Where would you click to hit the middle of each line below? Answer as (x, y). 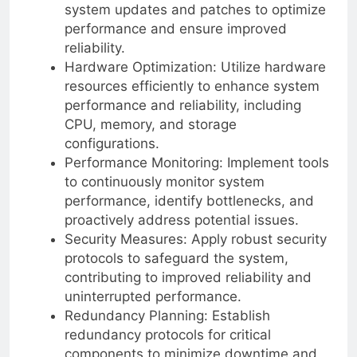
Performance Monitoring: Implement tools (196, 162)
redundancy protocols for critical (167, 334)
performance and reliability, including (182, 105)
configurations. (112, 143)
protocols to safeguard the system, (176, 258)
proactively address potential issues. (181, 220)
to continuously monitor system (164, 181)
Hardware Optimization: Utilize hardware (195, 67)
